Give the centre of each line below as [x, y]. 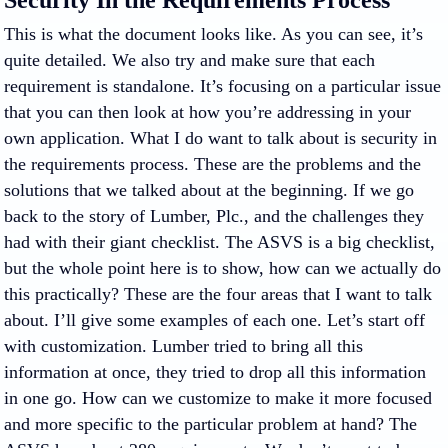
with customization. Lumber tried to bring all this [183, 346]
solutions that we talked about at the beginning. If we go [209, 190]
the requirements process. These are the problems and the [212, 164]
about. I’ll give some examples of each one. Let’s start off [214, 320]
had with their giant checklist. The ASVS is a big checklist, [219, 242]
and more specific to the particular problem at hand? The [210, 424]
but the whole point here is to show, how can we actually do [222, 268]
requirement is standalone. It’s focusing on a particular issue [222, 86]
